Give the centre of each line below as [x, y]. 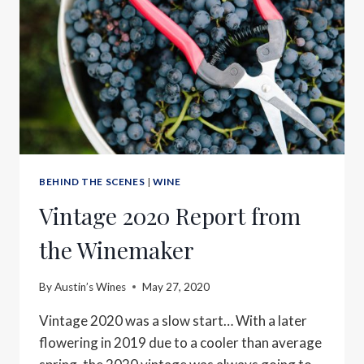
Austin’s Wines [91, 286]
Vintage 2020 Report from [170, 216]
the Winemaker [117, 250]
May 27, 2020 [176, 286]
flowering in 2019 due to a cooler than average [180, 342]
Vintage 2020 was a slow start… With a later [173, 320]
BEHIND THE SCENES [92, 182]
